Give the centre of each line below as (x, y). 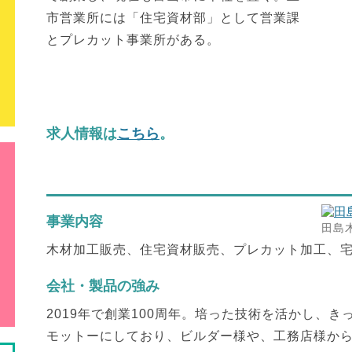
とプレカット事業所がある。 (133, 40)
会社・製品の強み (103, 286)
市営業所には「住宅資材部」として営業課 (173, 18)
